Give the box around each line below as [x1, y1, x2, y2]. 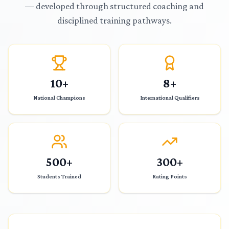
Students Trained [37, 173, 81, 180]
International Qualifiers [140, 94, 200, 101]
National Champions [33, 94, 85, 101]
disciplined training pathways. [57, 15, 172, 26]
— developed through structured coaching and [25, 1, 204, 11]
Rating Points [152, 173, 187, 180]
